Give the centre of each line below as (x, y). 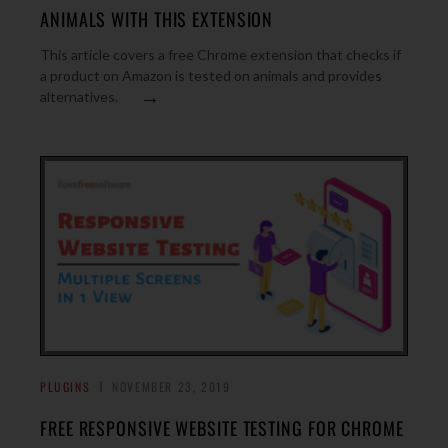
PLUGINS (65, 386)
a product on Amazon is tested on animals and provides (211, 75)
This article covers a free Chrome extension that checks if (220, 54)
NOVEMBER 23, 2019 (171, 386)
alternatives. (79, 96)
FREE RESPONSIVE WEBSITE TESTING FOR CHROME (222, 428)
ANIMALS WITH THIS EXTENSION (157, 19)
